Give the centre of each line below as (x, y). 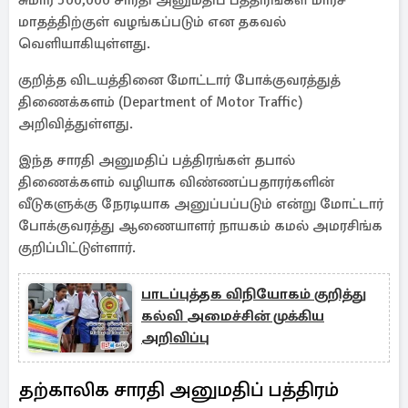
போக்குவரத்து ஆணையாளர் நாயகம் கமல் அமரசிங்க (200, 226)
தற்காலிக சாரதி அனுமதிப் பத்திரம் (178, 389)
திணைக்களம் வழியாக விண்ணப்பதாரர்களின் (176, 182)
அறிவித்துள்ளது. (76, 124)
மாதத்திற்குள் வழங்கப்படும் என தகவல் (152, 22)
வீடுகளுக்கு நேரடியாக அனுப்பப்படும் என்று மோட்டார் (201, 204)
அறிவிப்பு (175, 338)
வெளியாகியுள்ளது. (84, 44)
